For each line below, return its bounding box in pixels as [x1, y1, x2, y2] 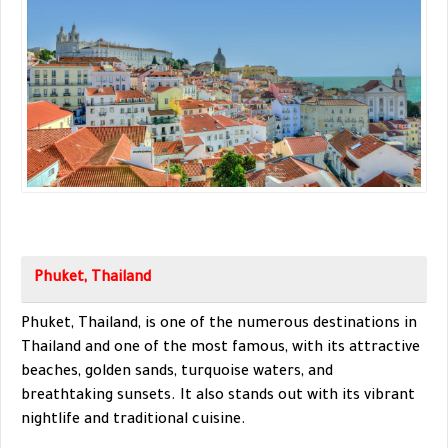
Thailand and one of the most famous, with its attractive [21, 341, 420, 358]
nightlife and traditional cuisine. [21, 413, 246, 430]
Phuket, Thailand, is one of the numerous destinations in [21, 317, 417, 334]
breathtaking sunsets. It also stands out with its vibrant [21, 389, 415, 406]
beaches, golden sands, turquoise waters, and [21, 365, 333, 382]
